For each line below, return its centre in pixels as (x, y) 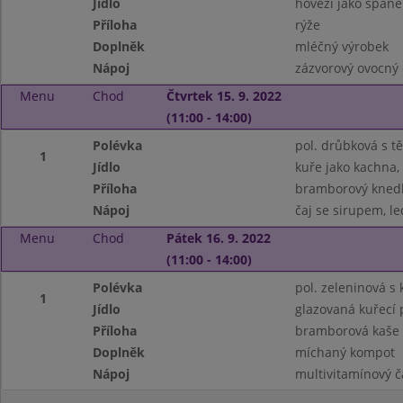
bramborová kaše (347, 331)
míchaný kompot (345, 352)
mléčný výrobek (341, 46)
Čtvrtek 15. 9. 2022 (224, 96)
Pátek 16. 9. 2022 (218, 238)
